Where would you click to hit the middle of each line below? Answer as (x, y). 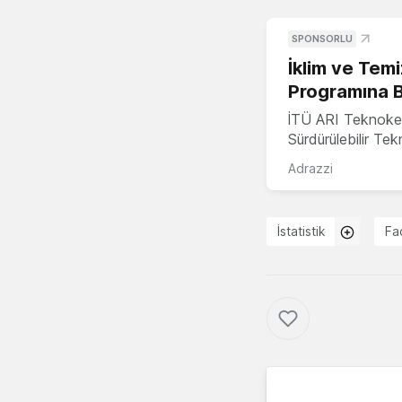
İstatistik (301, 231)
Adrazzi (310, 168)
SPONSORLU (322, 38)
